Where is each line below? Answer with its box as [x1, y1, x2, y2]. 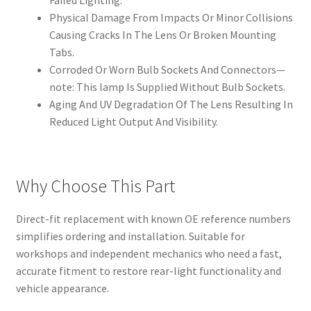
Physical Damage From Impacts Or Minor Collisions [49, 10, 293, 25]
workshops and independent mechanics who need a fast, [15, 246, 282, 260]
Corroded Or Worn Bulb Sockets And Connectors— [49, 62, 285, 77]
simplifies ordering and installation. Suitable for [15, 228, 245, 243]
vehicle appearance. [15, 280, 109, 295]
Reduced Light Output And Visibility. [49, 115, 218, 129]
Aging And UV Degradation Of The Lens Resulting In [49, 97, 293, 112]
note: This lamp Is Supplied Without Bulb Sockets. [49, 80, 285, 94]
